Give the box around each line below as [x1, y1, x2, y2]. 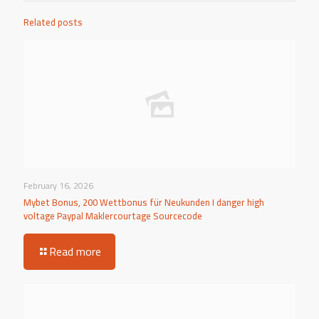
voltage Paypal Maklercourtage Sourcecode [23, 206, 202, 224]
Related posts [23, 13, 83, 31]
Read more [49, 240, 101, 262]
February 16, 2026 [23, 177, 93, 194]
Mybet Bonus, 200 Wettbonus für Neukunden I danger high [23, 193, 264, 211]
